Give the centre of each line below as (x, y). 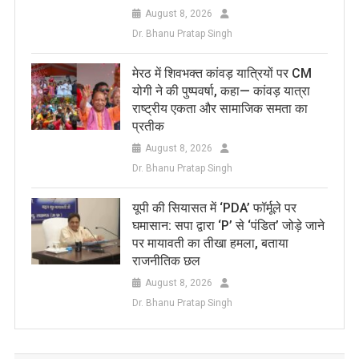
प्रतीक (148, 126)
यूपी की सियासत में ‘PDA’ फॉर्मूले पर (214, 208)
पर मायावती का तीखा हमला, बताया (210, 243)
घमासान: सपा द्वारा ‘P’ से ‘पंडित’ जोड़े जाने (228, 225)
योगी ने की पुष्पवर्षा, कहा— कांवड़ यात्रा (221, 91)
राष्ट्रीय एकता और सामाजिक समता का (220, 108)
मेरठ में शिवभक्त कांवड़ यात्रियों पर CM (222, 73)
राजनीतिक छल (166, 260)
